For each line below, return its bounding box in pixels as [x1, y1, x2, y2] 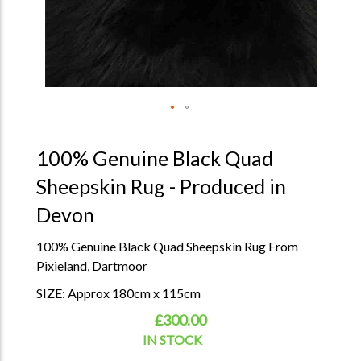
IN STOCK [143, 332, 202, 347]
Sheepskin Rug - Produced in [35, 174, 286, 198]
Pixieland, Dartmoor [35, 258, 147, 273]
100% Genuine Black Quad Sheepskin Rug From [35, 239, 298, 254]
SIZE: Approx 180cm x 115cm [35, 285, 201, 301]
